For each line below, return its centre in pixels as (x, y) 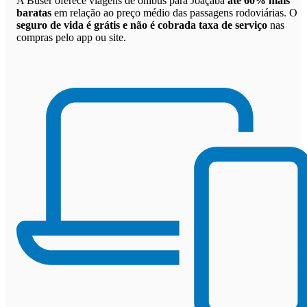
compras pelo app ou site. (71, 37)
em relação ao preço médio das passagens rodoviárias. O (174, 12)
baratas (34, 12)
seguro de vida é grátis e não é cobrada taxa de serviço (142, 25)
